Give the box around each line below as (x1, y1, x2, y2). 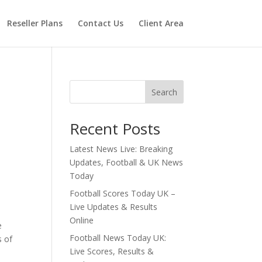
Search (151, 86, 177, 98)
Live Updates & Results (70, 201, 158, 212)
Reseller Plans (6, 18, 63, 29)
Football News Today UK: (70, 232, 167, 243)
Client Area (138, 18, 184, 29)
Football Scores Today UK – (70, 188, 176, 199)
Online (70, 215, 94, 226)
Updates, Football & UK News (70, 157, 184, 168)
